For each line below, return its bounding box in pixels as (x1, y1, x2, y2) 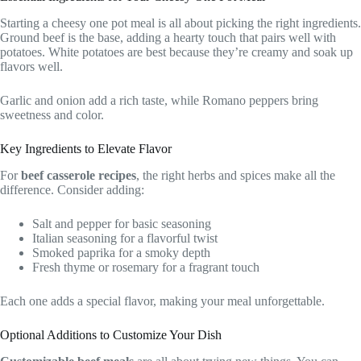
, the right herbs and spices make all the (136, 168, 335, 182)
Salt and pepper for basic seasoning (32, 216, 211, 230)
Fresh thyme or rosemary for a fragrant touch (32, 259, 259, 274)
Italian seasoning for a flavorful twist (32, 230, 218, 245)
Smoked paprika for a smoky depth (32, 245, 210, 259)
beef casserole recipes (21, 168, 136, 182)
